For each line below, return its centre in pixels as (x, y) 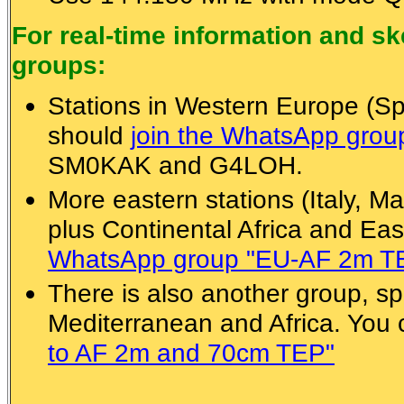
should (89, 136)
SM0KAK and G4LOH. (175, 165)
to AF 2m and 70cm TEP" (191, 353)
